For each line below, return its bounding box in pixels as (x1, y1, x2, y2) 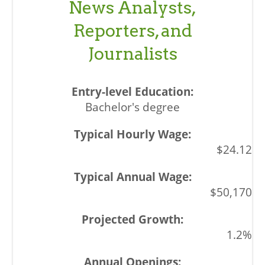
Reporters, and (73, 20, 192, 41)
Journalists (88, 43, 177, 64)
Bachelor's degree (85, 99, 180, 114)
